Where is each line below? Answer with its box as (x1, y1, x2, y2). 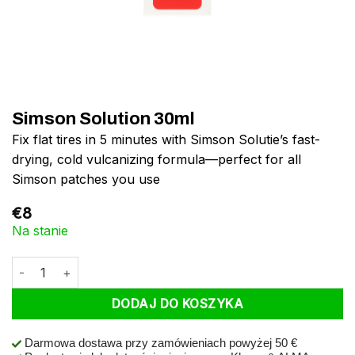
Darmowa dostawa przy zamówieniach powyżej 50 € (21, 336, 297, 350)
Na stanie (12, 222, 68, 239)
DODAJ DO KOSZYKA (111, 296, 244, 312)
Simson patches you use (12, 170, 160, 187)
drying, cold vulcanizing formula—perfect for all (12, 151, 301, 167)
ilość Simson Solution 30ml (11, 258, 154, 273)
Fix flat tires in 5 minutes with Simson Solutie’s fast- (12, 131, 320, 147)
